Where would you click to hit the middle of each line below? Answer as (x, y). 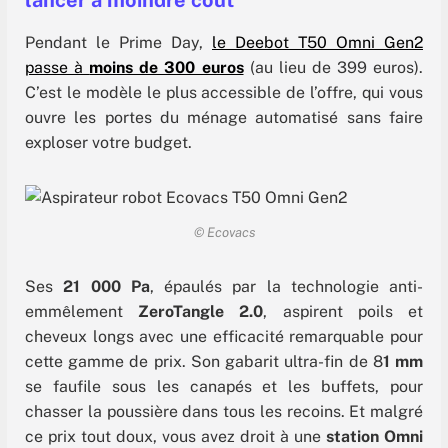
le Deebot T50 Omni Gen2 (317, 43)
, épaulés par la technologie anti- (286, 287)
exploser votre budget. (108, 143)
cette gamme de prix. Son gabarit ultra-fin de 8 (204, 362)
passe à (57, 68)
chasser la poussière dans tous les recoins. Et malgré (224, 412)
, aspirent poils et (343, 312)
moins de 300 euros (166, 68)
